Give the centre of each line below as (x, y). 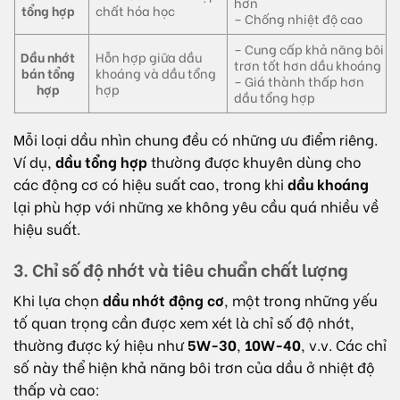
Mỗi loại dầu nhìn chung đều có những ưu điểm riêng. (196, 139)
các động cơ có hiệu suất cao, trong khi (150, 184)
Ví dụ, (34, 162)
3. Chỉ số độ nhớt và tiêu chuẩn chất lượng (181, 269)
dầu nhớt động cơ (163, 299)
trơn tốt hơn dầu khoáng (308, 65)
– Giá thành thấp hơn (300, 81)
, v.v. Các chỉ (344, 344)
